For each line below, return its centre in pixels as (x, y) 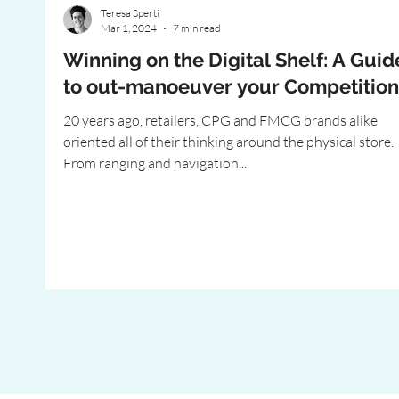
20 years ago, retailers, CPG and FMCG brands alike (220, 120)
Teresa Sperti (130, 13)
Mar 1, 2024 (129, 28)
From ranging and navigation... (155, 163)
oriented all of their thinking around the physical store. (228, 142)
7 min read (197, 28)
